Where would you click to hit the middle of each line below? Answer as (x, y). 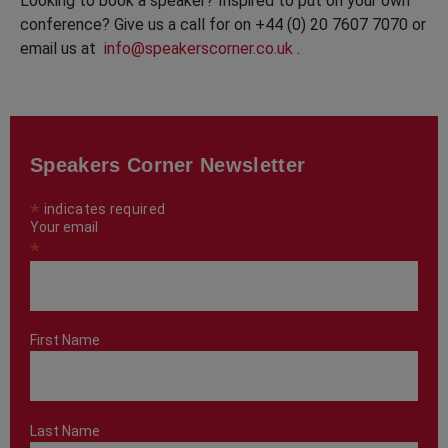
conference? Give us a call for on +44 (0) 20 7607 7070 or (223, 24)
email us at (62, 48)
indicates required (103, 208)
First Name (65, 340)
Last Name (65, 430)
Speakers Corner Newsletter (168, 164)
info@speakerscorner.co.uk (198, 48)
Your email (64, 226)
